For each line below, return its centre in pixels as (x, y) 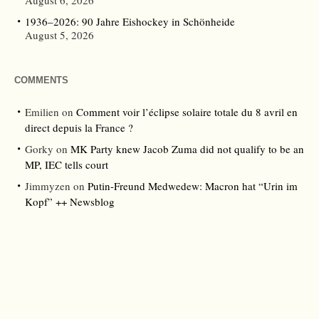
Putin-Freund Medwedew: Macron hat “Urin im (193, 186)
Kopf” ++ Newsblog (70, 202)
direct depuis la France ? (79, 128)
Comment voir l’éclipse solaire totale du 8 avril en (187, 112)
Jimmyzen (48, 186)
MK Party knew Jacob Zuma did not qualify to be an (187, 149)
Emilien (42, 112)
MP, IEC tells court (67, 165)
